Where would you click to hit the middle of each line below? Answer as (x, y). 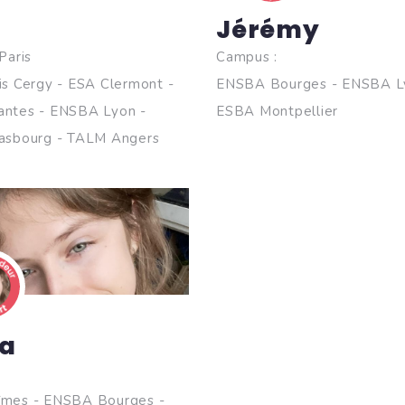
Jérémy (268, 29)
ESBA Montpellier (277, 111)
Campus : (247, 57)
